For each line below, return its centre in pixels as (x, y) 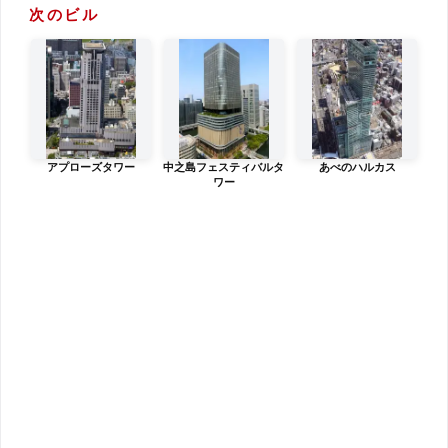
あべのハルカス (357, 166)
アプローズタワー (90, 166)
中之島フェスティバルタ (224, 166)
